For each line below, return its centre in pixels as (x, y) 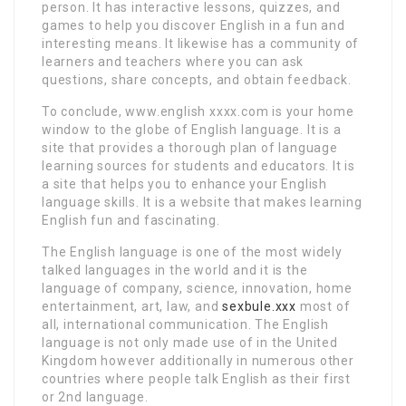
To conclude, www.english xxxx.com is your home (198, 111)
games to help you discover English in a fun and (193, 25)
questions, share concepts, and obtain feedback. (197, 79)
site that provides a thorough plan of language (190, 147)
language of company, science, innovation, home (197, 288)
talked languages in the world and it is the (175, 270)
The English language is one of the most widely (192, 251)
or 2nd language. (95, 396)
